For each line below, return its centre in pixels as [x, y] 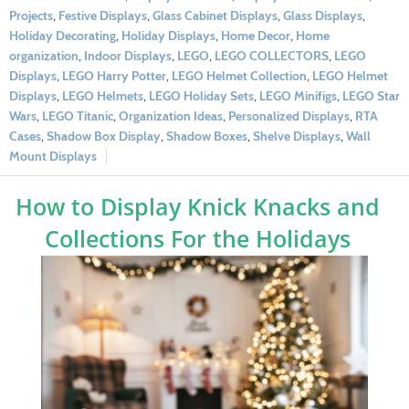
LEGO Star [371, 95]
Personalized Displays [289, 115]
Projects [31, 15]
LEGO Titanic [78, 115]
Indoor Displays [128, 55]
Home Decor [256, 35]
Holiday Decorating [63, 35]
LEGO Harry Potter [114, 75]
